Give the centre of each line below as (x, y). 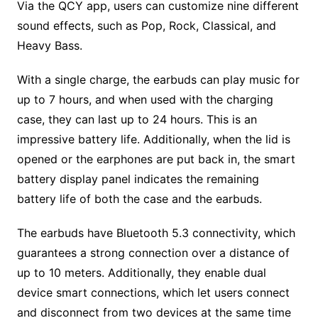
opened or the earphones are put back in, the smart (156, 159)
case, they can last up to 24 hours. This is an (137, 119)
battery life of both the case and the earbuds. (139, 198)
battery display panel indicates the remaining (138, 179)
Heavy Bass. (49, 45)
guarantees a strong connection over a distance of (153, 252)
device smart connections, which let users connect (153, 292)
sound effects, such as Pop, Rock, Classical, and (146, 25)
